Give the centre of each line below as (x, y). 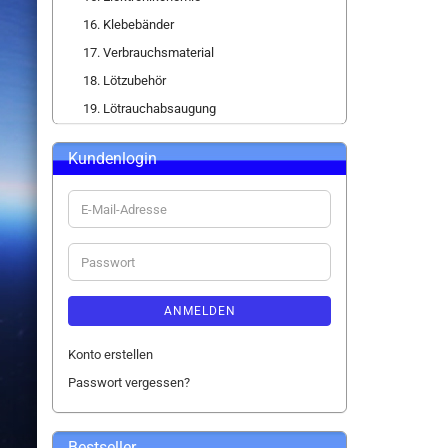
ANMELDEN (199, 311)
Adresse (103, 243)
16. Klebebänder (128, 24)
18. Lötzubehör (124, 80)
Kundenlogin (112, 158)
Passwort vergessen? (129, 382)
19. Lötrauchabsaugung (149, 108)
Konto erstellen (110, 354)
